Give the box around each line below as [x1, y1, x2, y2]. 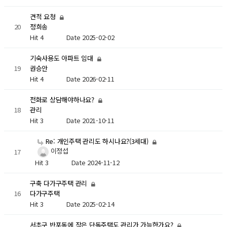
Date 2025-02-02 [66, 32, 115, 42]
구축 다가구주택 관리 [29, 178, 89, 188]
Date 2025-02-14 [66, 199, 115, 209]
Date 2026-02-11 [66, 73, 115, 84]
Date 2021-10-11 [66, 115, 115, 125]
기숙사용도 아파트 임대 [29, 53, 95, 63]
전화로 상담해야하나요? [29, 95, 96, 105]
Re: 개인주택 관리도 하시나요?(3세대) [43, 136, 150, 146]
